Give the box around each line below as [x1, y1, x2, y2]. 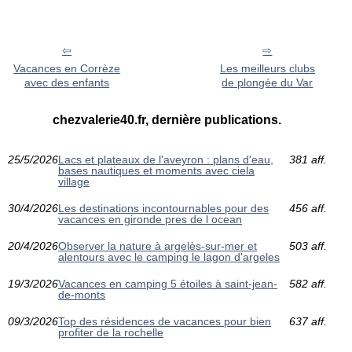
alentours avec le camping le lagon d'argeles [58, 250, 280, 263]
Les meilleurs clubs [219, 61, 315, 75]
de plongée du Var [222, 75, 313, 89]
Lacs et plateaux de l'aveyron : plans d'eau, [58, 152, 273, 166]
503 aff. [288, 239, 327, 252]
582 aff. [288, 277, 327, 290]
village [58, 174, 90, 188]
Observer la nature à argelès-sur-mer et [58, 239, 257, 252]
